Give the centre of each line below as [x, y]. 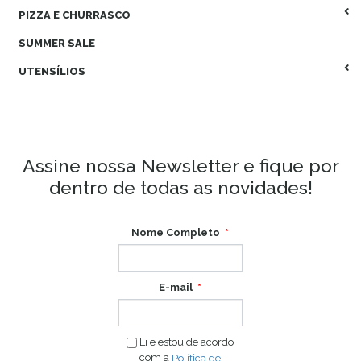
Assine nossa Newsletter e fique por [180, 166]
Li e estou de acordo [186, 342]
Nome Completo [176, 232]
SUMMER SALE [57, 43]
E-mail [176, 287]
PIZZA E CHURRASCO [75, 15]
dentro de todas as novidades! [180, 187]
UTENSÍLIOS [52, 71]
